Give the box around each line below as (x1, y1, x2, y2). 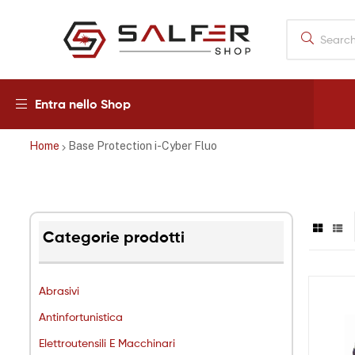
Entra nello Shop (35, 96, 131, 113)
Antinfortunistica (39, 309, 123, 323)
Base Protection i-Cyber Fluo (68, 139, 217, 153)
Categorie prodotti (43, 227, 185, 247)
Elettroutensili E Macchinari (39, 335, 175, 349)
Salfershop (51, 67, 153, 94)
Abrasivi (39, 283, 79, 297)
